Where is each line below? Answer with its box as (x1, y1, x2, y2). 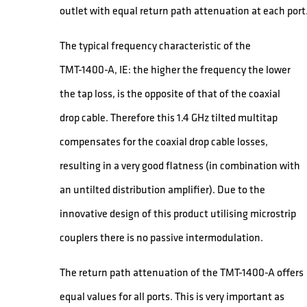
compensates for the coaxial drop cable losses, (60, 134, 269, 148)
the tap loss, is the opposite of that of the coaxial (60, 86, 281, 100)
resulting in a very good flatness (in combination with (60, 158, 301, 172)
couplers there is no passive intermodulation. (60, 230, 264, 244)
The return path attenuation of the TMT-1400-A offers (60, 265, 304, 279)
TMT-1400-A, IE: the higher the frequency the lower (60, 62, 291, 76)
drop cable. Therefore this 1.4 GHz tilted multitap (60, 110, 278, 124)
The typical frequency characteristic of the (60, 38, 251, 52)
